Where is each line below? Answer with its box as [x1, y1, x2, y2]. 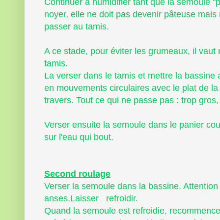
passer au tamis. [44, 21, 109, 32]
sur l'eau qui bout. [44, 132, 116, 142]
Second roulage [44, 168, 110, 179]
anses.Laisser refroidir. [44, 193, 140, 204]
